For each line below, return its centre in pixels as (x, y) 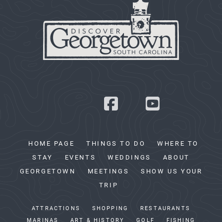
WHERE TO (178, 143)
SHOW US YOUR (172, 171)
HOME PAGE (51, 143)
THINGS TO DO (116, 143)
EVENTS (80, 157)
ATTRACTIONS (56, 208)
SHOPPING (110, 208)
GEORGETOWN (48, 171)
